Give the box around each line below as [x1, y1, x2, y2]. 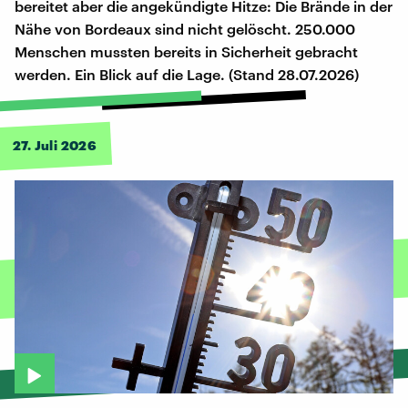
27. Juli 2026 [13, 138, 97, 154]
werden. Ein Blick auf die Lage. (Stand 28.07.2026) [15, 66, 359, 84]
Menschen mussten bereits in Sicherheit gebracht [15, 43, 358, 61]
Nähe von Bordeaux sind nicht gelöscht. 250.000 [15, 20, 355, 38]
